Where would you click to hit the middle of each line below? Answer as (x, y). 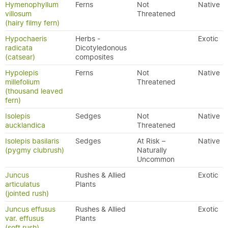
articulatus (22, 184)
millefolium (22, 82)
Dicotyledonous (101, 48)
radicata (19, 48)
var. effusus (24, 218)
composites (94, 57)
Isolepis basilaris (32, 141)
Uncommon (156, 159)
